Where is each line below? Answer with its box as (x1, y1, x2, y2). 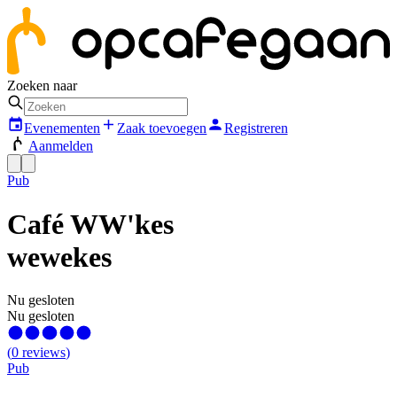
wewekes (7, 240, 112, 273)
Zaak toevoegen (117, 121, 207, 136)
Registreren (223, 121, 288, 136)
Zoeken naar (7, 77, 77, 93)
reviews (22, 345, 66, 361)
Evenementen (24, 121, 101, 136)
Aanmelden (28, 138, 93, 154)
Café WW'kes (7, 207, 174, 240)
